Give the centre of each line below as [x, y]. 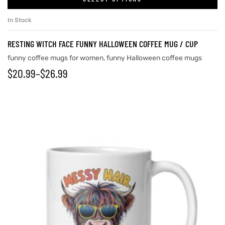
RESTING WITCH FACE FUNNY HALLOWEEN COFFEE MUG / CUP [103, 43]
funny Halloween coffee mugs [154, 58]
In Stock [20, 20]
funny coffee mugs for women [55, 58]
